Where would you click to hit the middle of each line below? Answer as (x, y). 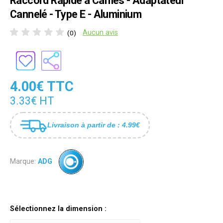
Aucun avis (100, 33)
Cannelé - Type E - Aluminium (76, 14)
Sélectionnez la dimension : (58, 209)
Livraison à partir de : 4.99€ (94, 125)
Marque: (23, 161)
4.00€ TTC (42, 86)
